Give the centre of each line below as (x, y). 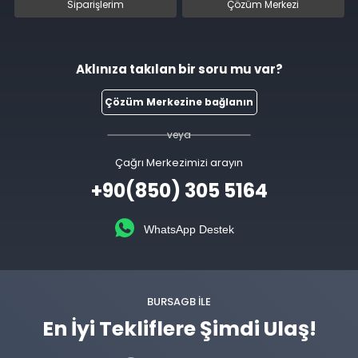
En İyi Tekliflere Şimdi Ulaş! (179, 329)
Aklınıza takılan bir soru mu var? (179, 69)
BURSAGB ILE (179, 302)
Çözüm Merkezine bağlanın (179, 102)
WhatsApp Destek (189, 229)
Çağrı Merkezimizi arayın (179, 163)
